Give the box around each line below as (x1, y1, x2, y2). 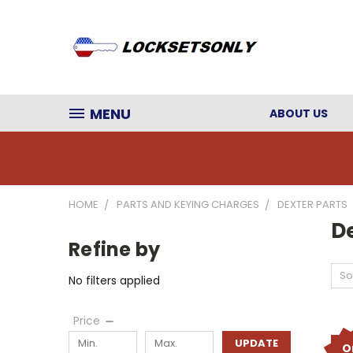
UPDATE (234, 335, 278, 351)
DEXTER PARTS (277, 197, 347, 212)
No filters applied (69, 272, 160, 288)
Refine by (69, 236, 161, 262)
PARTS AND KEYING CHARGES (117, 197, 259, 212)
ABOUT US (269, 106, 328, 121)
